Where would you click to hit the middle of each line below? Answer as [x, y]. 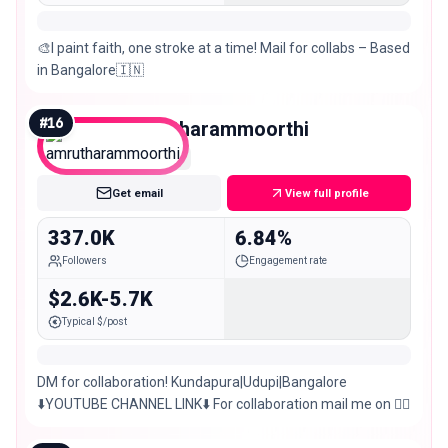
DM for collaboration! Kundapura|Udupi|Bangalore [192, 382]
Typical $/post [94, 321]
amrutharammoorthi [217, 128]
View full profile [327, 193]
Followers [84, 260]
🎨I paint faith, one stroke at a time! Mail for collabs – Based [223, 47]
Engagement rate [287, 260]
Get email [137, 193]
